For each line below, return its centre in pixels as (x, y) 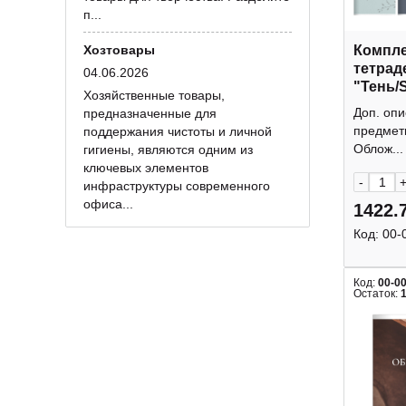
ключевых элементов (146, 167)
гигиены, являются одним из (168, 149)
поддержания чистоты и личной (178, 131)
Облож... (378, 149)
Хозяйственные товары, (154, 95)
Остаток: (377, 294)
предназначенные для (150, 113)
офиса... (108, 203)
